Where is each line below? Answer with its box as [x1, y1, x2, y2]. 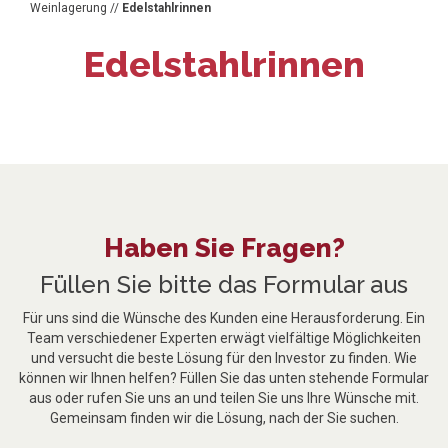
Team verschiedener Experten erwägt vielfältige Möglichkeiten [27, 329, 421, 346]
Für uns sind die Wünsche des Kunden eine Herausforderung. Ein [23, 309, 425, 326]
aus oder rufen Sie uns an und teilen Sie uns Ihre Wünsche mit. [29, 389, 419, 406]
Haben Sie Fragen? [103, 232, 345, 263]
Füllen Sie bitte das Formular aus [40, 269, 408, 299]
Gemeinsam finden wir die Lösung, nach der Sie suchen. [49, 409, 399, 426]
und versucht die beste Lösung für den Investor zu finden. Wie [31, 349, 417, 366]
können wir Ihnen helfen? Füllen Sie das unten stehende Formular [19, 369, 429, 386]
